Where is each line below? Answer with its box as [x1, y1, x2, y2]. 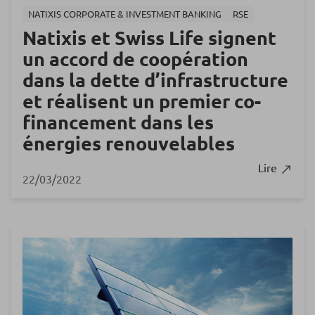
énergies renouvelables [22, 131, 235, 155]
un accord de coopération [22, 46, 248, 71]
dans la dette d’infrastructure [22, 67, 288, 92]
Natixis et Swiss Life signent [22, 25, 276, 50]
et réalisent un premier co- [22, 89, 261, 113]
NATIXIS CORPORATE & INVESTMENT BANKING [28, 8, 221, 20]
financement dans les [22, 110, 214, 134]
